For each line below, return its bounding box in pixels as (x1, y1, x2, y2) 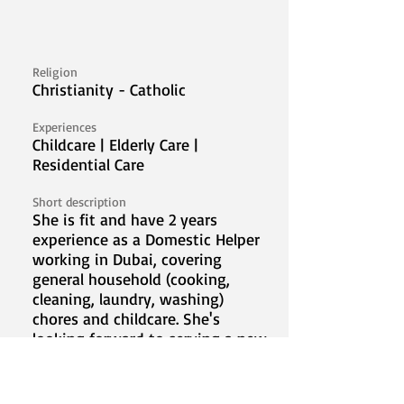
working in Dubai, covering (32, 249, 222, 269)
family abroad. (32, 348, 132, 368)
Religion (32, 64, 78, 79)
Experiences (32, 119, 96, 134)
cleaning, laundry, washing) (32, 289, 224, 308)
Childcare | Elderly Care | (32, 134, 198, 154)
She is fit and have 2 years (32, 209, 217, 229)
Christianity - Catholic (32, 79, 186, 99)
